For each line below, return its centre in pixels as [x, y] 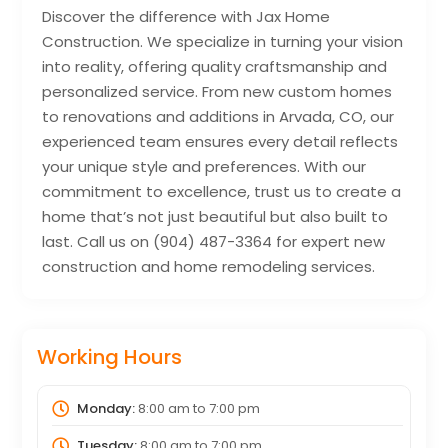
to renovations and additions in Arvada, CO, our [218, 116]
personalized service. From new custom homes [217, 91]
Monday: [105, 408]
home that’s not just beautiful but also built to [215, 216]
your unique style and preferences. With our [204, 166]
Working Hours [110, 356]
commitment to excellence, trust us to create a [222, 191]
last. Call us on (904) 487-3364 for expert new [214, 241]
